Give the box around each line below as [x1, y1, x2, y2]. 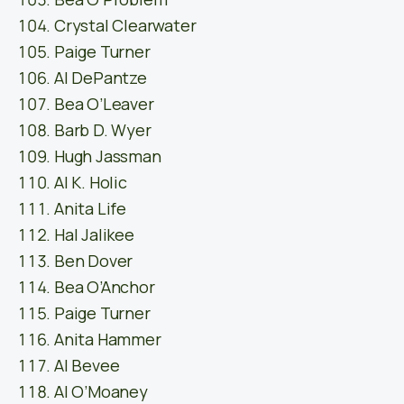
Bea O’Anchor [54, 276, 155, 298]
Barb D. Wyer [54, 119, 151, 142]
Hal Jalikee [54, 224, 134, 246]
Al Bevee [54, 354, 120, 377]
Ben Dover [54, 250, 133, 272]
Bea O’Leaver [54, 93, 154, 115]
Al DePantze [54, 67, 147, 89]
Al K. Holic [54, 171, 127, 194]
